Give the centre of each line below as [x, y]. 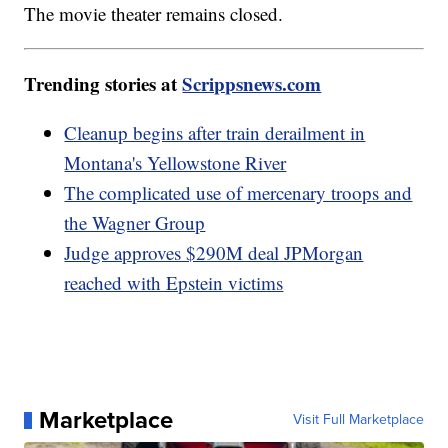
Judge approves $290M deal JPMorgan [214, 253]
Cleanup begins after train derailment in [215, 133]
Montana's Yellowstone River [175, 163]
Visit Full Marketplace [358, 420]
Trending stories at [103, 84]
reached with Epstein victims [174, 283]
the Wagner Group [135, 223]
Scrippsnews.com [252, 84]
